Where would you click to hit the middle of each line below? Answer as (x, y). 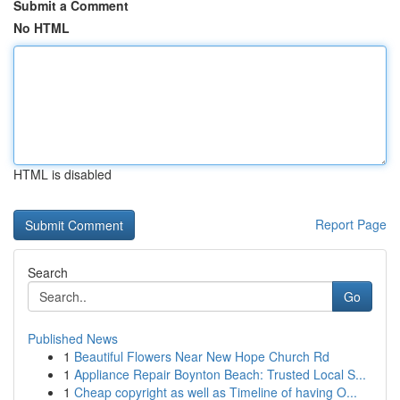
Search (48, 272)
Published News (73, 338)
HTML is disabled (62, 174)
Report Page (351, 224)
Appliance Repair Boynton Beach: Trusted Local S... (220, 374)
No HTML (42, 28)
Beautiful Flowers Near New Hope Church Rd (202, 356)
